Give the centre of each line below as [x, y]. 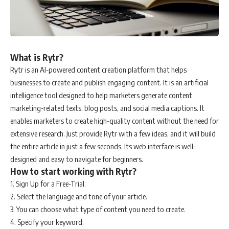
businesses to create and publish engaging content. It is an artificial [109, 82]
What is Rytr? [37, 57]
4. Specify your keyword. [47, 222]
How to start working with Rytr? [73, 171]
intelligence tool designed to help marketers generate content [101, 95]
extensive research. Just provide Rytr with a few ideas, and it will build [113, 133]
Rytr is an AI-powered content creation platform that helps [98, 69]
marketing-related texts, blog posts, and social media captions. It [107, 108]
